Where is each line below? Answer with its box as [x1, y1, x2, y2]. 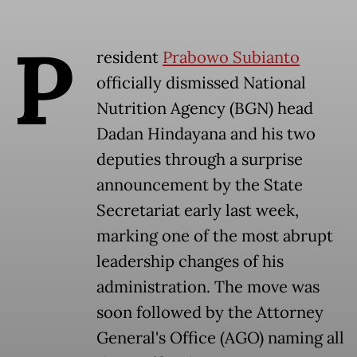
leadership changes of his [96, 251, 284, 273]
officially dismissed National [96, 73, 306, 94]
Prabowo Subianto [163, 47, 300, 69]
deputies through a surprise [96, 149, 303, 171]
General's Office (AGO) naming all [96, 328, 344, 349]
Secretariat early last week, [96, 200, 299, 222]
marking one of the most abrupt [96, 226, 333, 247]
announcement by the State [96, 175, 303, 196]
